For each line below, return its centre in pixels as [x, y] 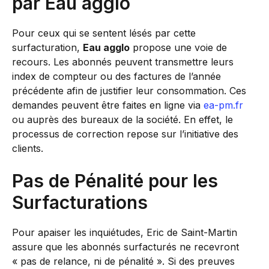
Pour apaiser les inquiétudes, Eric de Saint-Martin [125, 232]
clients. [28, 148]
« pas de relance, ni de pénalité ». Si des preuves [123, 261]
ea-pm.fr [223, 105]
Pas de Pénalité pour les [115, 180]
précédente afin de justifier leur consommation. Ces [129, 90]
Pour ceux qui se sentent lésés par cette [104, 33]
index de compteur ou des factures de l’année [116, 76]
